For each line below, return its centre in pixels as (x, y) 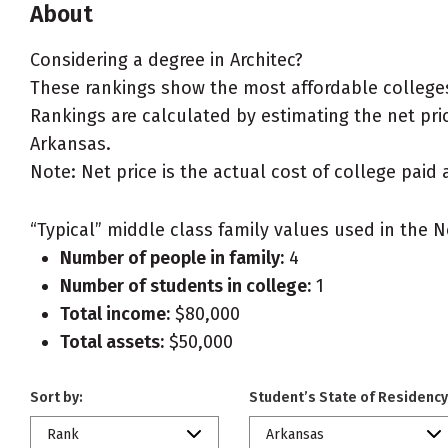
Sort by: (56, 397)
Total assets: (112, 342)
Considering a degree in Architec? (166, 60)
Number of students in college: (185, 286)
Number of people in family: (172, 258)
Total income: (115, 314)
